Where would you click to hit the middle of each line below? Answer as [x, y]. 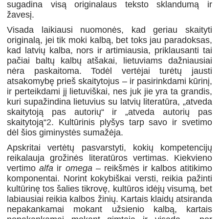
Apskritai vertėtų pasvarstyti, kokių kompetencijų [109, 147]
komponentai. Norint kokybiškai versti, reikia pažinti [109, 178]
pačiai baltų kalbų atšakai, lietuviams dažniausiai [109, 60]
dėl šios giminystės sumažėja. [65, 132]
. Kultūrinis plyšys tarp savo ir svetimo [132, 122]
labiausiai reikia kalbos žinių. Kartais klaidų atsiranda [109, 199]
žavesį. [21, 14]
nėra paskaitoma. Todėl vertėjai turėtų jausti [109, 71]
